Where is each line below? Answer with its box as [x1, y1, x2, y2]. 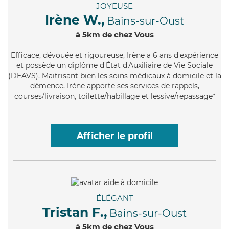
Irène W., [45, 12, 105, 28]
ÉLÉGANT [96, 193, 133, 203]
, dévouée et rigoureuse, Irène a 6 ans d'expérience [39, 51, 218, 60]
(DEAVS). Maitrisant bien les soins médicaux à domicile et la [8, 71, 221, 81]
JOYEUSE [96, 1, 133, 11]
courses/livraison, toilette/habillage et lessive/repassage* [14, 91, 215, 101]
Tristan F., [42, 204, 107, 220]
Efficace [11, 51, 39, 60]
